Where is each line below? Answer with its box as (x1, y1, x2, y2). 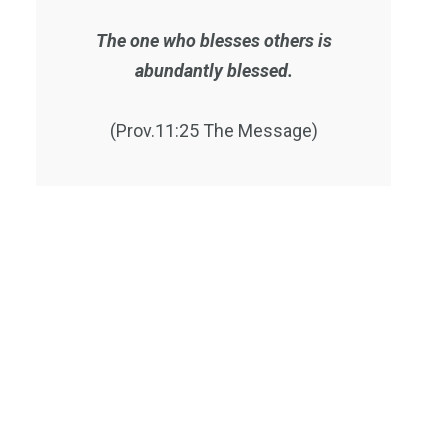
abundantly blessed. (134, 59, 293, 81)
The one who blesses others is (95, 29, 332, 51)
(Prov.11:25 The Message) (109, 119, 318, 141)
